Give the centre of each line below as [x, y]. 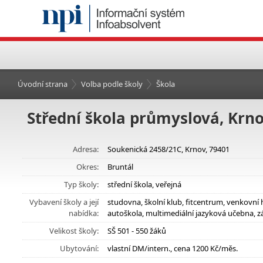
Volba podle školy [112, 84]
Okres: [87, 167]
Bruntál [120, 167]
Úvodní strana [43, 84]
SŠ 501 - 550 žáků [137, 231]
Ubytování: [79, 248]
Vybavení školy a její [64, 202]
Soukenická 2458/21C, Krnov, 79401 [168, 149]
